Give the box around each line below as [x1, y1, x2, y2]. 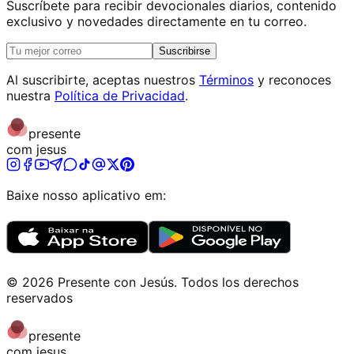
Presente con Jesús [58, 273, 174, 290]
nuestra [6, 87, 51, 104]
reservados [6, 289, 73, 306]
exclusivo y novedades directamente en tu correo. [6, 13, 307, 29]
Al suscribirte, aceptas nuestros [6, 71, 195, 88]
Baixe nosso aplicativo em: [6, 186, 166, 203]
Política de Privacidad [55, 87, 185, 104]
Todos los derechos [181, 273, 299, 290]
